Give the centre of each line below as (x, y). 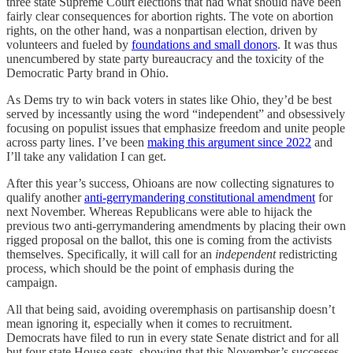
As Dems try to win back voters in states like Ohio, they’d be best (169, 99)
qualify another (45, 197)
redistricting (307, 254)
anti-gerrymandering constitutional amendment (200, 197)
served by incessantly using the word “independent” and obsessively (176, 113)
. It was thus (307, 44)
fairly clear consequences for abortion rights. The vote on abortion (170, 16)
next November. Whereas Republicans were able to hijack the (159, 211)
